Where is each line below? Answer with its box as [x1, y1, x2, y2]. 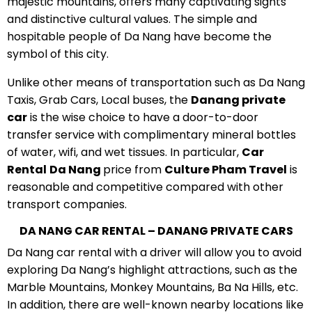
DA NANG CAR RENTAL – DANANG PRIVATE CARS [19, 222, 293, 239]
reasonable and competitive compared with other [6, 178, 283, 195]
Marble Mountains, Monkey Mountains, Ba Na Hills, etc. [6, 279, 298, 295]
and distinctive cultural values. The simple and [6, 10, 257, 27]
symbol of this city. [6, 45, 109, 62]
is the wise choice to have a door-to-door [26, 109, 258, 125]
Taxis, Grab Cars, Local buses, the [6, 91, 191, 108]
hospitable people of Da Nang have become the [6, 28, 272, 45]
